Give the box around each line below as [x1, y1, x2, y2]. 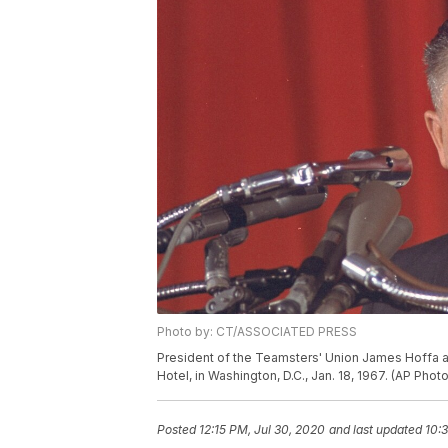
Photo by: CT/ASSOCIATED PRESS [157, 324, 357, 340]
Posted [157, 422, 199, 438]
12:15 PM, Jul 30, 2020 [199, 422, 325, 438]
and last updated [329, 422, 422, 438]
